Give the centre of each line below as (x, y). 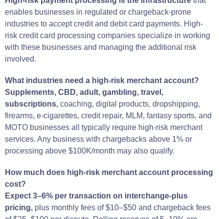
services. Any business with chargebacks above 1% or (99, 139)
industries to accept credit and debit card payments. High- (104, 23)
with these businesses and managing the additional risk (101, 47)
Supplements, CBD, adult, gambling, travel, (84, 92)
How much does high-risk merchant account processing (109, 172)
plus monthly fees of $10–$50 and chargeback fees (123, 207)
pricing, (20, 207)
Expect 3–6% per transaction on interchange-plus (96, 196)
